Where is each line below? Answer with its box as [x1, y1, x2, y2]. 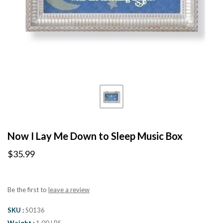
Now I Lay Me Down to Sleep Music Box [7, 130, 183, 142]
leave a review [48, 186, 90, 194]
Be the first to [7, 186, 48, 194]
